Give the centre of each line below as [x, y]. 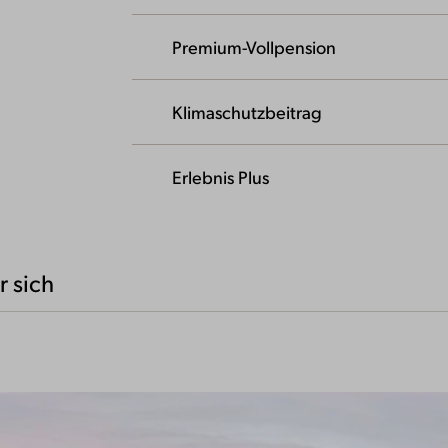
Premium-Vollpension [254, 47]
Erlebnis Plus [220, 177]
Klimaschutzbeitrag [247, 112]
